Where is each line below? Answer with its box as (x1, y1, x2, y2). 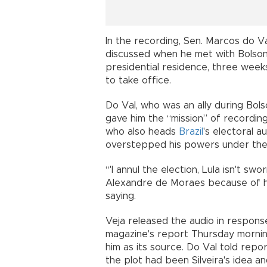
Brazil (179, 126, 203, 136)
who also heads (105, 126, 179, 136)
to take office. (105, 75, 171, 85)
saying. (105, 191, 136, 201)
